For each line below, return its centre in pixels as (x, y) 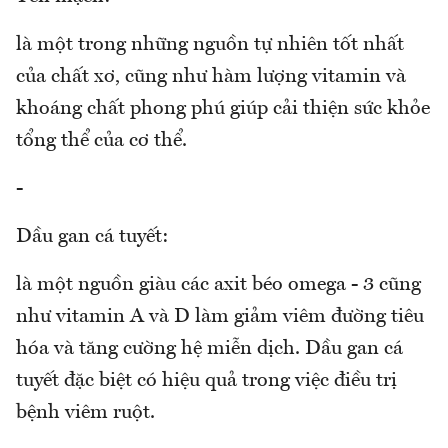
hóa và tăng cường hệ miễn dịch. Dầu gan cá (209, 348)
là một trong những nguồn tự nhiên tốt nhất (210, 44)
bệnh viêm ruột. (85, 412)
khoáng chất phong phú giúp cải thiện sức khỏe (223, 108)
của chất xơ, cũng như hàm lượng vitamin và (211, 76)
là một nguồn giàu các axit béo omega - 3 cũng (218, 284)
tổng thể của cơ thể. (101, 140)
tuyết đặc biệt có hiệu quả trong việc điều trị (206, 380)
